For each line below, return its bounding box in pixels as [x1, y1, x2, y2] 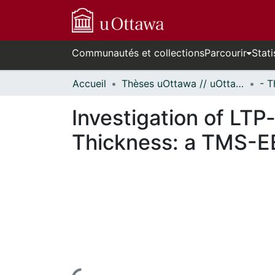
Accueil [72, 77, 106, 90]
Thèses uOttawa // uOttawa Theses [236, 77, 244, 90]
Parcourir [204, 47, 247, 59]
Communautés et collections [72, 47, 204, 59]
